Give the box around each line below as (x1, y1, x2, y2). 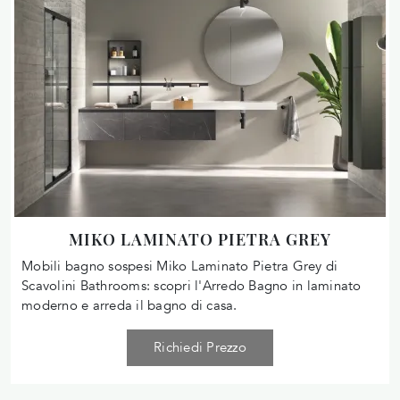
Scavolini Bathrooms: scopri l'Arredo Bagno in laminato (21, 276, 362, 295)
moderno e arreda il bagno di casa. (21, 296, 237, 314)
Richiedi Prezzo (154, 337, 246, 356)
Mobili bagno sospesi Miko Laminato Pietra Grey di (21, 256, 338, 275)
